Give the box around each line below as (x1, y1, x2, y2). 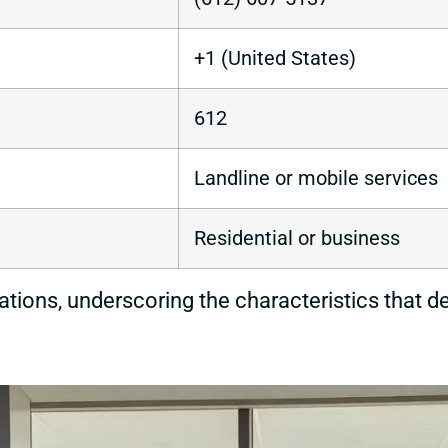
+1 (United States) (194, 47, 356, 71)
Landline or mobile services (194, 167, 438, 191)
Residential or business (194, 227, 400, 251)
